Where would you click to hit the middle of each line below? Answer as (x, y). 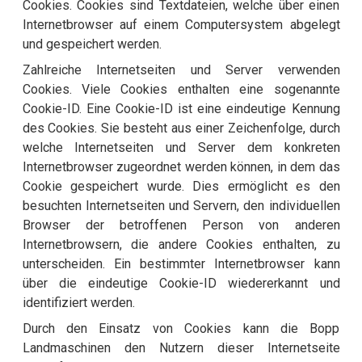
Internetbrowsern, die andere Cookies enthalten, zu (181, 245)
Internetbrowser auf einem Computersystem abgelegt (181, 25)
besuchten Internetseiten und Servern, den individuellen (181, 206)
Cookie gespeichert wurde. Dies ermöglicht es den (181, 187)
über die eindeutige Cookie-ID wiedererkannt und (181, 284)
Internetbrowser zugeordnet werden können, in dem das (181, 167)
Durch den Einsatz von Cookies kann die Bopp (181, 329)
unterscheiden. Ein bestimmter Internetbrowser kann (181, 264)
